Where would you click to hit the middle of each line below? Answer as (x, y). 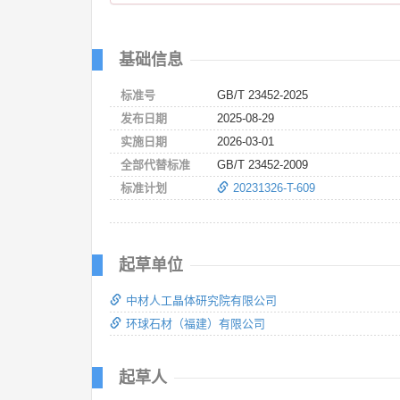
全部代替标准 (155, 164)
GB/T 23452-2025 (262, 95)
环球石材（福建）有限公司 (196, 323)
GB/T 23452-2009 (262, 164)
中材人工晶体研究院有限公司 (201, 300)
